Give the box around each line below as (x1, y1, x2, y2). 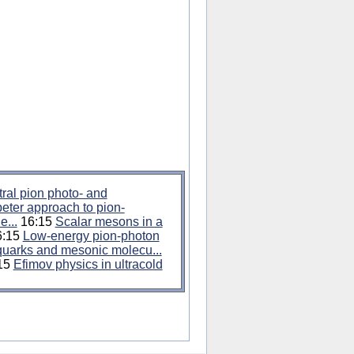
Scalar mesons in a (55, 215, 163, 228)
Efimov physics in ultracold (13, 258, 163, 271)
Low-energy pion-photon (22, 229, 160, 243)
